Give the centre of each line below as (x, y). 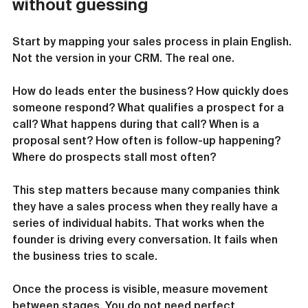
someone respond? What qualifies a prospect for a (150, 107)
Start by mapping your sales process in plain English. (153, 41)
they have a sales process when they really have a (146, 206)
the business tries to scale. (85, 256)
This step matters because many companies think (147, 190)
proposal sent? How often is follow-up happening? (148, 140)
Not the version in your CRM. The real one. (123, 58)
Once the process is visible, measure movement (142, 289)
